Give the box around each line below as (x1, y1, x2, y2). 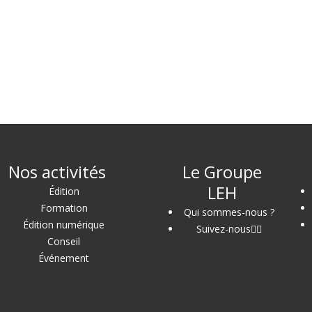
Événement (38, 251, 89, 265)
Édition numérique (23, 217, 104, 231)
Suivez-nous (196, 221, 251, 235)
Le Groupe (182, 159, 262, 183)
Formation (40, 201, 88, 214)
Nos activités (8, 159, 106, 183)
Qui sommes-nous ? (184, 205, 274, 219)
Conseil (47, 234, 80, 248)
